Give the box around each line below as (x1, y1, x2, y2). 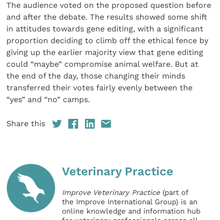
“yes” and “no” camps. (6, 95, 90, 105)
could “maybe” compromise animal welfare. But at (6, 59, 199, 69)
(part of (160, 188, 189, 197)
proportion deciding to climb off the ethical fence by (6, 36, 209, 46)
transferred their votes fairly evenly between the (6, 83, 193, 93)
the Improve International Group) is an (62, 197, 198, 206)
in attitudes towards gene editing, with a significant (6, 24, 204, 34)
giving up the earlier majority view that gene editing (6, 48, 204, 57)
